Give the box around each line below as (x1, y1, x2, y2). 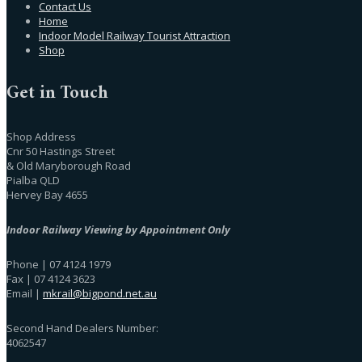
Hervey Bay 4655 (6, 187, 88, 202)
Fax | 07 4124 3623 (6, 271, 98, 286)
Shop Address (6, 128, 76, 144)
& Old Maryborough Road (6, 158, 131, 173)
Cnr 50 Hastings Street (6, 143, 115, 158)
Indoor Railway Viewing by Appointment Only (6, 221, 230, 237)
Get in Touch (6, 77, 108, 109)
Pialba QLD (6, 172, 60, 187)
